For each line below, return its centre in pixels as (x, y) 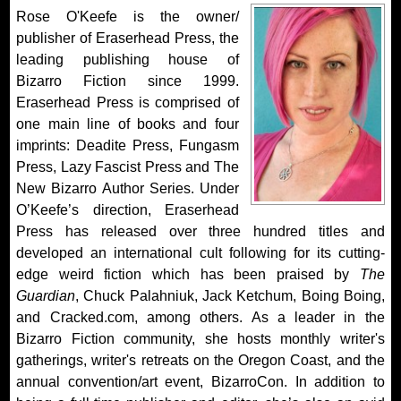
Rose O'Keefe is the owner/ (128, 16)
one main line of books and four (128, 124)
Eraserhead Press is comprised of (128, 102)
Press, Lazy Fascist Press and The (128, 166)
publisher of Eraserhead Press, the (128, 38)
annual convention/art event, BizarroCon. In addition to (200, 381)
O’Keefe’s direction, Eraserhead (128, 209)
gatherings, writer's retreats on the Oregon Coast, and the (200, 360)
